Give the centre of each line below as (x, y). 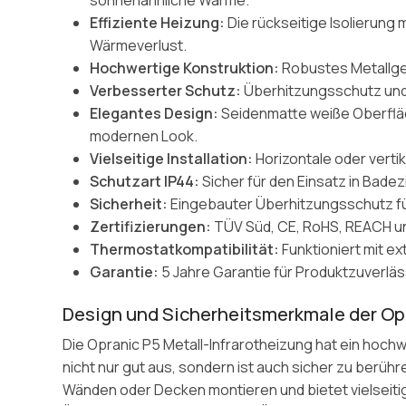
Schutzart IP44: (145, 181)
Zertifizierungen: (151, 226)
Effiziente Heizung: (158, 22)
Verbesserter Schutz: (166, 90)
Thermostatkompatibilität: (185, 249)
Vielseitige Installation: (172, 158)
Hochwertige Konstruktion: (185, 68)
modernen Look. (144, 135)
